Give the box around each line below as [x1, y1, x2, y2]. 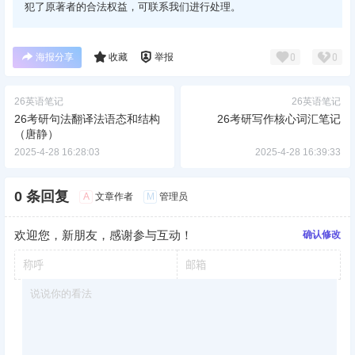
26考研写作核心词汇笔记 [217, 112, 341, 125]
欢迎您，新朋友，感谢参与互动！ [14, 227, 193, 242]
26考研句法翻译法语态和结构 [14, 112, 160, 125]
